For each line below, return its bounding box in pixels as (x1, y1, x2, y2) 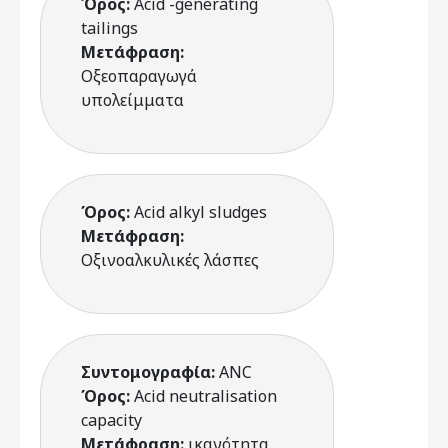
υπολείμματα (81, 89, 184, 111)
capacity (81, 409, 142, 431)
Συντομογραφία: (81, 361, 219, 383)
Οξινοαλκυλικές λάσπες (81, 249, 259, 271)
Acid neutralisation (134, 385, 277, 407)
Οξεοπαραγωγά (81, 65, 197, 87)
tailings (81, 17, 138, 39)
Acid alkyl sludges (134, 201, 267, 223)
